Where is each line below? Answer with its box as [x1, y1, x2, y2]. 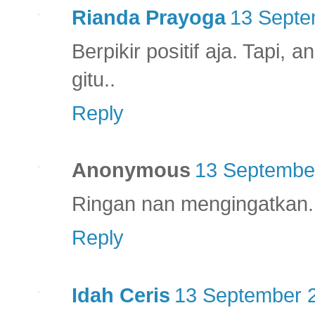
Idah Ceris [72, 283, 170, 307]
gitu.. [72, 67, 115, 91]
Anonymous [72, 159, 191, 182]
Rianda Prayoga [72, 6, 226, 29]
